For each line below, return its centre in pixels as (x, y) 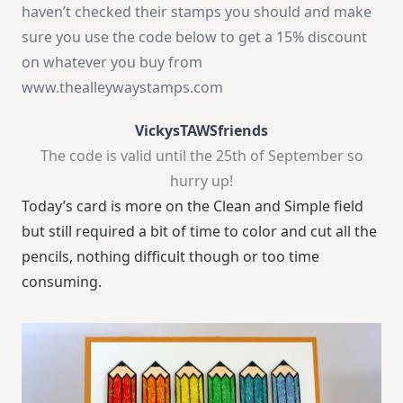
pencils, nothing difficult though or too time (170, 256)
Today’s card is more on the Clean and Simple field (193, 206)
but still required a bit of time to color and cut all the (199, 231)
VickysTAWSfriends (201, 130)
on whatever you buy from (112, 62)
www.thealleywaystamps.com (122, 87)
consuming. (62, 281)
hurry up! (201, 180)
